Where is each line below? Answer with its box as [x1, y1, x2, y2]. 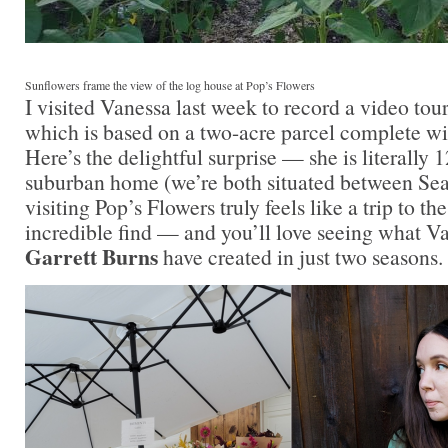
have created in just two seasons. [163, 241, 443, 271]
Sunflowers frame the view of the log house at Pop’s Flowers [25, 76, 315, 93]
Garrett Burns [25, 240, 163, 272]
